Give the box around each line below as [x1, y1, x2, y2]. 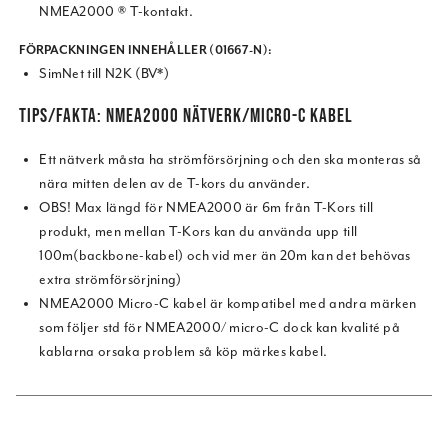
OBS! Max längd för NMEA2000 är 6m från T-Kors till [39, 199, 374, 217]
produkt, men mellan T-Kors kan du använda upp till [39, 223, 358, 241]
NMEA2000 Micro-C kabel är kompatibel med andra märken [39, 295, 417, 313]
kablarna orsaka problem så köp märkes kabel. [39, 343, 328, 361]
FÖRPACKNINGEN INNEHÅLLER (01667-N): [19, 42, 273, 59]
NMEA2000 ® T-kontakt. [39, 3, 193, 21]
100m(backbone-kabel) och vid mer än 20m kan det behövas [39, 247, 411, 265]
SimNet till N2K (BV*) [39, 65, 169, 83]
